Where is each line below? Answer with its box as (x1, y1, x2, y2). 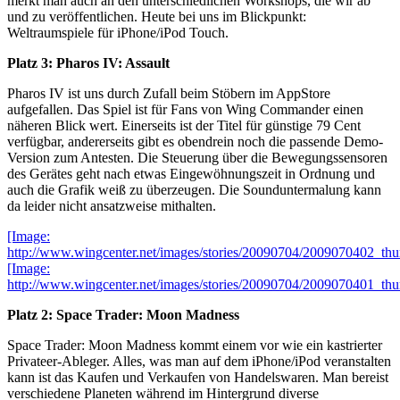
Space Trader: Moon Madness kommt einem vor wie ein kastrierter (7, 337, 382, 353)
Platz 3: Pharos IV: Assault (7, 54, 170, 71)
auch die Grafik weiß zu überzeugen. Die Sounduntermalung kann (7, 181, 381, 197)
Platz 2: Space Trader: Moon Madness (7, 306, 239, 322)
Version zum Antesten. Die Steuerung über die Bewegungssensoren (7, 149, 387, 165)
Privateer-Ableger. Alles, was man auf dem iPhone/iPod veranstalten (7, 353, 391, 369)
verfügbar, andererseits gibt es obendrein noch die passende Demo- (7, 133, 383, 149)
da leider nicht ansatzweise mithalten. (7, 197, 216, 213)
